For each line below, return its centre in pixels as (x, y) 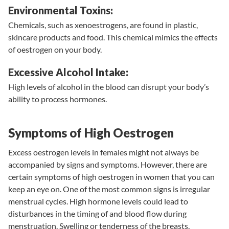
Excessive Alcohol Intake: (68, 72)
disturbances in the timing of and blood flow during (97, 213)
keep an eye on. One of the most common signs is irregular (109, 189)
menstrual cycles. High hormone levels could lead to (98, 201)
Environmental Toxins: (61, 10)
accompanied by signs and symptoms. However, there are (108, 164)
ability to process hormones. (58, 99)
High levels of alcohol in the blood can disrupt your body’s (109, 86)
